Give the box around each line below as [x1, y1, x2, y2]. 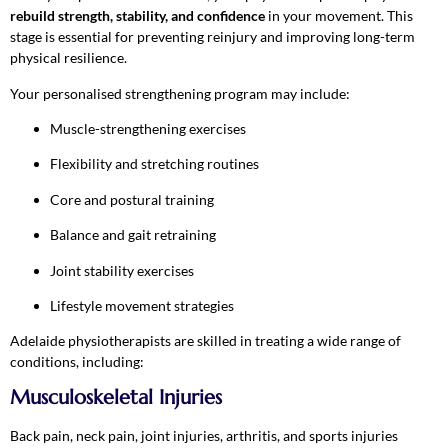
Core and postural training [50, 190, 214, 208]
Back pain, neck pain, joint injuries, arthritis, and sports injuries [10, 426, 398, 444]
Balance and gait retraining [50, 226, 216, 244]
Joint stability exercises [50, 261, 194, 279]
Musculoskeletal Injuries [10, 384, 222, 410]
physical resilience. [10, 49, 127, 67]
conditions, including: [10, 353, 144, 371]
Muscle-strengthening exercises [50, 120, 246, 138]
